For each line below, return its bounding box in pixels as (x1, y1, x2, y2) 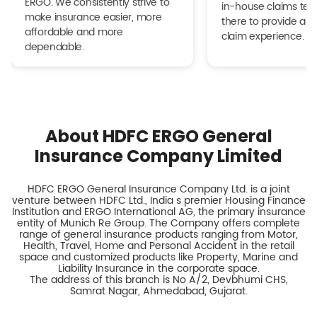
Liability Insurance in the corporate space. (57, 260, 260, 277)
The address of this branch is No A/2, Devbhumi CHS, (29, 271, 288, 288)
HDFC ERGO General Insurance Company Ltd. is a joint (27, 180, 290, 197)
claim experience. (221, 28, 304, 45)
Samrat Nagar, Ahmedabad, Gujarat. (69, 282, 248, 299)
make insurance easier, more (25, 8, 162, 25)
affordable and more (25, 23, 123, 40)
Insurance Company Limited (35, 144, 282, 168)
